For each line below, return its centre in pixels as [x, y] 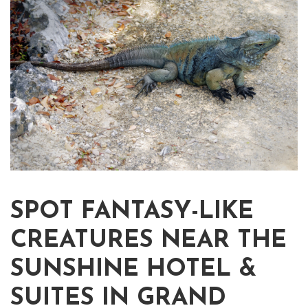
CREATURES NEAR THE [148, 241]
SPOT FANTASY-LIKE [132, 212]
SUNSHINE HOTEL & [133, 270]
